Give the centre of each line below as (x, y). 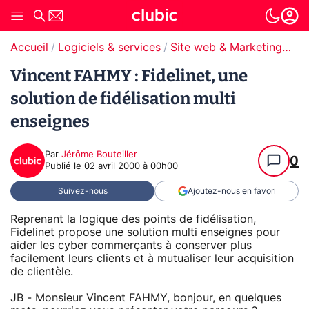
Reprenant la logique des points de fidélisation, (133, 219)
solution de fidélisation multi (123, 99)
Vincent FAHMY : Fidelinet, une (129, 76)
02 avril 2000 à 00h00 (131, 167)
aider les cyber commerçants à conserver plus (131, 245)
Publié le (64, 167)
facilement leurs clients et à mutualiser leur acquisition (152, 258)
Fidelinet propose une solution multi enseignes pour (145, 232)
